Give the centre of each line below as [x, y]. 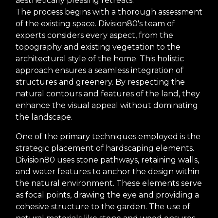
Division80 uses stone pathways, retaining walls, [107, 160]
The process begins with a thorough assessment [109, 12]
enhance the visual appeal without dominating [107, 106]
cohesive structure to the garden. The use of [103, 207]
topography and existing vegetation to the [98, 47]
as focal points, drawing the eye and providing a [107, 195]
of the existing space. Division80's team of [95, 24]
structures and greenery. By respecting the [100, 82]
